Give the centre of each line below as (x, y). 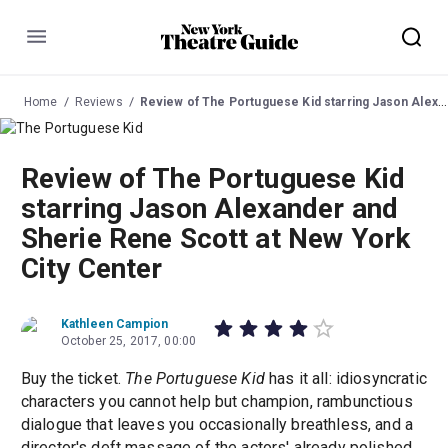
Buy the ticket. (73, 379)
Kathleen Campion (114, 324)
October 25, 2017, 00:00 (128, 341)
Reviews (98, 101)
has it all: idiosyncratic (345, 379)
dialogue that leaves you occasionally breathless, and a (217, 425)
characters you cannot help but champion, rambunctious (216, 402)
